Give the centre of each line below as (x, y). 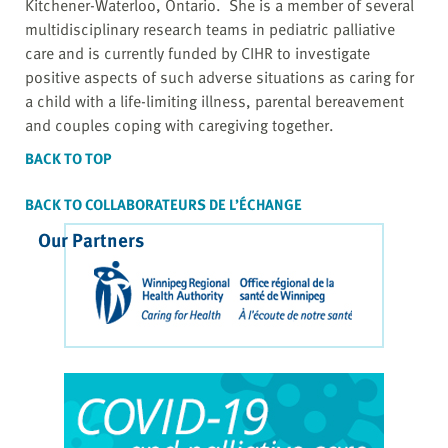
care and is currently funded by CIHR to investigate (197, 53)
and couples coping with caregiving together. (179, 125)
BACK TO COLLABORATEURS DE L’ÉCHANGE (163, 204)
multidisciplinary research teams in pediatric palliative (210, 29)
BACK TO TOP (68, 158)
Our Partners (91, 240)
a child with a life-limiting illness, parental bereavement (214, 101)
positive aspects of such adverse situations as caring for (219, 77)
